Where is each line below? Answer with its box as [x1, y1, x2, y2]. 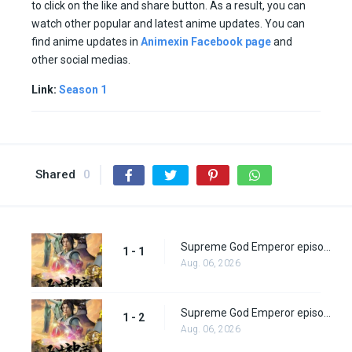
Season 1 [59, 83, 107, 97]
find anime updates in [31, 35, 141, 49]
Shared [35, 167, 75, 182]
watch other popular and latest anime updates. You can [31, 17, 305, 31]
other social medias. [31, 53, 130, 67]
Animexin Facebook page [141, 35, 271, 49]
